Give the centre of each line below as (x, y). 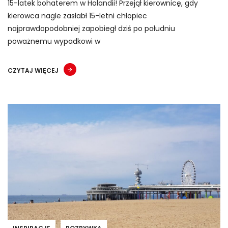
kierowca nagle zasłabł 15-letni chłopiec (77, 16)
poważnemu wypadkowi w (54, 41)
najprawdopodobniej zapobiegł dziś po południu (91, 28)
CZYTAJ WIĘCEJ (33, 70)
